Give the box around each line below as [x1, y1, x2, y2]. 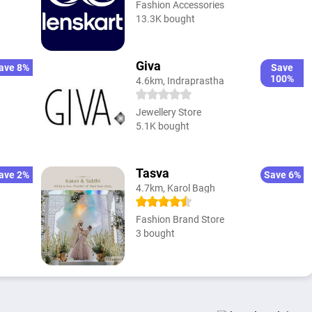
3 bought [135, 227, 175, 239]
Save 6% [263, 169, 301, 180]
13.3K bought [135, 13, 195, 24]
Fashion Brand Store [135, 213, 224, 225]
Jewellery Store [135, 106, 201, 118]
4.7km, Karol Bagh [135, 182, 215, 194]
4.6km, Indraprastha [135, 75, 224, 86]
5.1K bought [135, 120, 189, 132]
